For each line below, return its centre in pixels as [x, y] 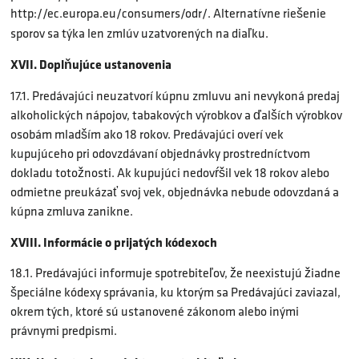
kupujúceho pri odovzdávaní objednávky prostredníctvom [160, 153]
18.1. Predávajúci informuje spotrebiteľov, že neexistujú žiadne [175, 273]
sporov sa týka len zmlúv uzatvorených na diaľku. [139, 33]
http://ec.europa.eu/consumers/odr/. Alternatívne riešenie [168, 13]
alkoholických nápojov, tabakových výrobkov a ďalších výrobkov [176, 115]
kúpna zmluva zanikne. [72, 211]
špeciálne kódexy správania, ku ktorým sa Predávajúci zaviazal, [175, 292]
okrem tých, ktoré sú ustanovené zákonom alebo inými [155, 312]
